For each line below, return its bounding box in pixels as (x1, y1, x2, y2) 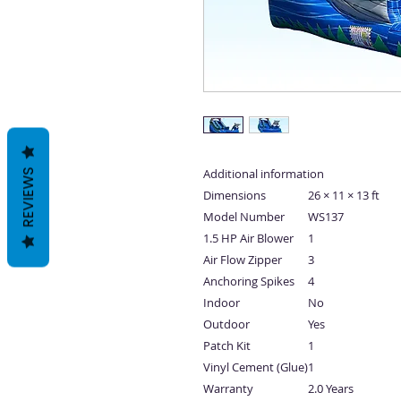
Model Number (203, 209, 285, 225)
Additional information (203, 166, 324, 182)
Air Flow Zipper (203, 252, 282, 268)
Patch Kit (203, 337, 251, 354)
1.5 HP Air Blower (203, 230, 294, 246)
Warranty (203, 380, 253, 397)
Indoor (203, 294, 240, 311)
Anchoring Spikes (203, 273, 294, 289)
